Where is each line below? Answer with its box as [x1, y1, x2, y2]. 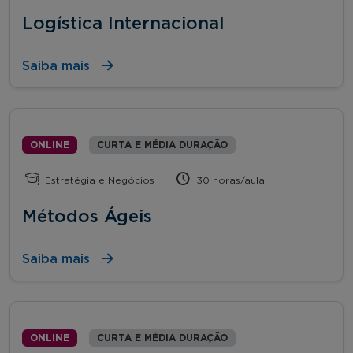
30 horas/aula [193, 175, 266, 185]
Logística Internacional [22, 14, 224, 32]
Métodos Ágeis [22, 207, 152, 225]
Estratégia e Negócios [42, 175, 155, 185]
